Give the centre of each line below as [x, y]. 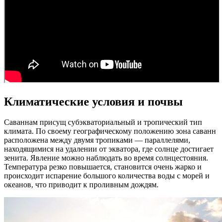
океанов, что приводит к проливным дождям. [81, 185]
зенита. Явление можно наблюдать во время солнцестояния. [106, 158]
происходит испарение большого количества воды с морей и [107, 176]
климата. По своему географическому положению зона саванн [110, 131]
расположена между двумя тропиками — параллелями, [97, 140]
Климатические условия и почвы [93, 101]
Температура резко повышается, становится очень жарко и [103, 167]
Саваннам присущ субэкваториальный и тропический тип [103, 122]
